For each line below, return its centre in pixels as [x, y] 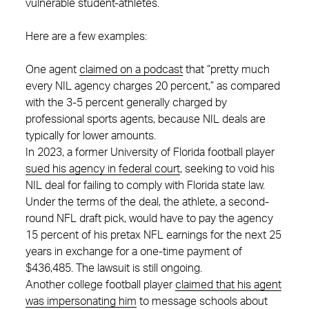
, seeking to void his [227, 169]
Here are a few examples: [86, 37]
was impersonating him [81, 301]
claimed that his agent [228, 285]
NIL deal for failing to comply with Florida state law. [145, 186]
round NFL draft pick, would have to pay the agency [149, 219]
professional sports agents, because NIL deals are [146, 119]
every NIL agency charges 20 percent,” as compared [153, 86]
